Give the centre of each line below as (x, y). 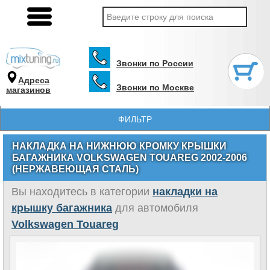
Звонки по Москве (155, 87)
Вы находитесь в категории (82, 192)
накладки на (185, 192)
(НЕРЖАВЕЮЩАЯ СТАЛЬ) (75, 169)
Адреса (34, 80)
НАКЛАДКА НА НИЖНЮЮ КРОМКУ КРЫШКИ (119, 146)
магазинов (28, 89)
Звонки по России (155, 63)
